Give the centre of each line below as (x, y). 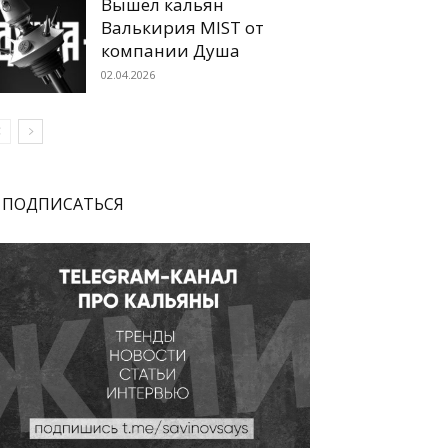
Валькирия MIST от (182, 27)
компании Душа (170, 50)
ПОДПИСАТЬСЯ (63, 204)
